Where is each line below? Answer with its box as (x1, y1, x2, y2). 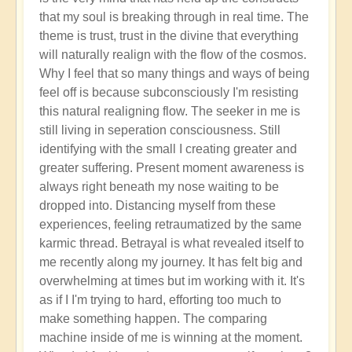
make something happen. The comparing (39, 311, 267, 325)
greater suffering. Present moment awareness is (39, 160, 304, 174)
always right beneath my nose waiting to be (39, 179, 279, 193)
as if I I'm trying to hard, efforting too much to (39, 292, 281, 306)
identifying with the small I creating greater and (39, 141, 297, 156)
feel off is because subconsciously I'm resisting (39, 85, 299, 99)
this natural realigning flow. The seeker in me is (39, 104, 300, 118)
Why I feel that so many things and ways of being (39, 66, 310, 80)
